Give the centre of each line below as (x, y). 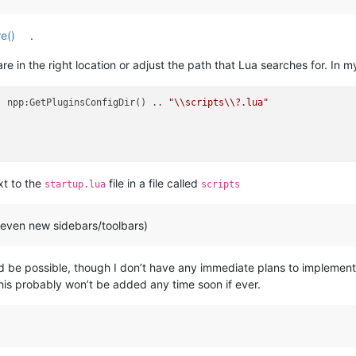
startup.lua (75, 185)
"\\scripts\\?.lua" (219, 103)
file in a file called (153, 184)
